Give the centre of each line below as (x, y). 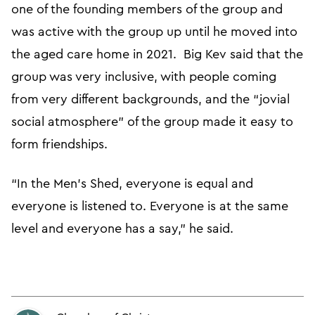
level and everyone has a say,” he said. (122, 229)
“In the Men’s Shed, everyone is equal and (132, 184)
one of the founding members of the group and (147, 9)
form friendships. (59, 144)
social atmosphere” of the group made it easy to (152, 122)
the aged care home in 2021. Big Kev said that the (157, 54)
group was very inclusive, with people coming (144, 77)
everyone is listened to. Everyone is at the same (150, 206)
